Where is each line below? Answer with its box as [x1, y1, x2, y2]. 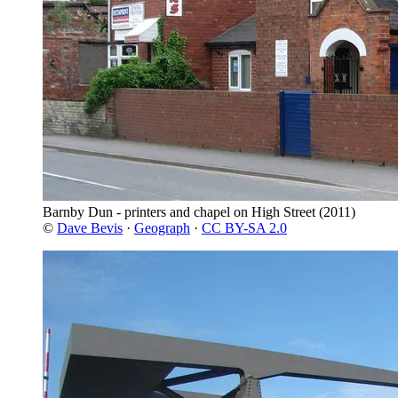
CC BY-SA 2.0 [202, 219, 287, 235]
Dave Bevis [57, 219, 123, 235]
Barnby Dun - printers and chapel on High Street [43, 203, 315, 219]
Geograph [134, 219, 190, 235]
